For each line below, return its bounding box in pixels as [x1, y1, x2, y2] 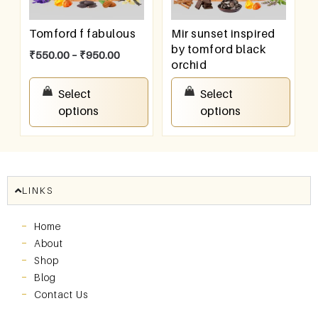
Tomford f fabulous [29, 26, 136, 40]
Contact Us [34, 287, 88, 300]
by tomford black [171, 41, 266, 56]
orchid [171, 57, 207, 72]
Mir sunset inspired [171, 26, 275, 40]
